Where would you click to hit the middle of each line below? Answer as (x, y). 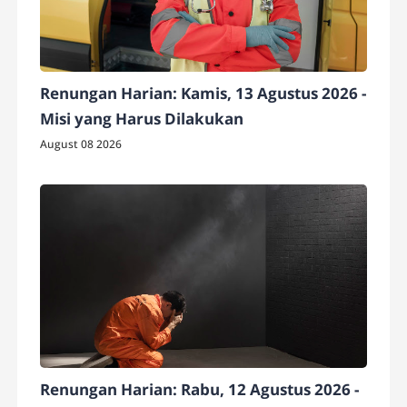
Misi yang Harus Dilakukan (142, 118)
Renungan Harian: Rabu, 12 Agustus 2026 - (200, 390)
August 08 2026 (81, 144)
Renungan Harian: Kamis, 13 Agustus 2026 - (203, 93)
